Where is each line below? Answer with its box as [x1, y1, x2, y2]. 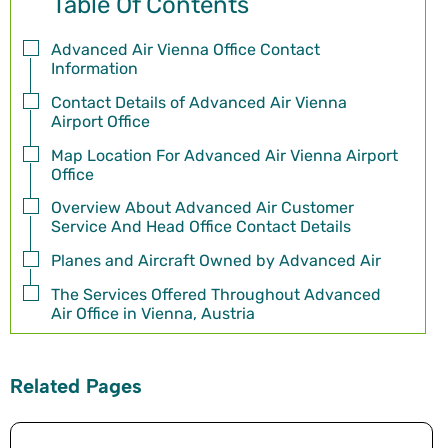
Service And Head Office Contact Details [51, 217, 351, 237]
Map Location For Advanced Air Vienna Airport [51, 145, 398, 165]
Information [51, 59, 138, 79]
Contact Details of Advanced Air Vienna [51, 92, 347, 112]
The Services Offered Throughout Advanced [51, 285, 381, 305]
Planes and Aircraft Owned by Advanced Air [51, 251, 381, 271]
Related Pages [10, 374, 142, 399]
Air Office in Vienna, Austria [51, 304, 255, 324]
